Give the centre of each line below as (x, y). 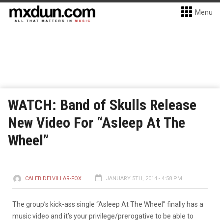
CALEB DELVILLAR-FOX (53, 179)
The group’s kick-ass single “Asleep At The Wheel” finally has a (108, 204)
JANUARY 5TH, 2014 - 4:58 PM (144, 179)
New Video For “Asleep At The (96, 123)
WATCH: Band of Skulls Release (102, 105)
